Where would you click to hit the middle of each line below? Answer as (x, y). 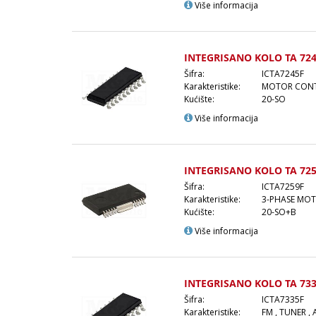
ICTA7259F (283, 186)
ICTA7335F (283, 299)
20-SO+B (279, 212)
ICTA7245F (283, 73)
